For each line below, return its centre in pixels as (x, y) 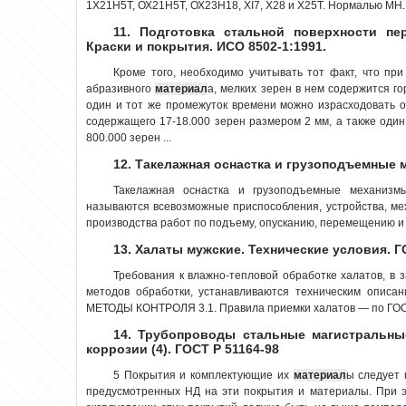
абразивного (121, 88)
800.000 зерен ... (129, 137)
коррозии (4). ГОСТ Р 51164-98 (183, 348)
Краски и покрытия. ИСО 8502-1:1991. (206, 46)
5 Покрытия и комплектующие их (203, 375)
